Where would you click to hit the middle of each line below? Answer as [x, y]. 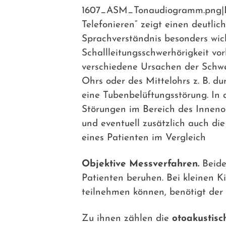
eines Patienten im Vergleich [144, 138]
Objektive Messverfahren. [140, 164]
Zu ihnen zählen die [127, 218]
